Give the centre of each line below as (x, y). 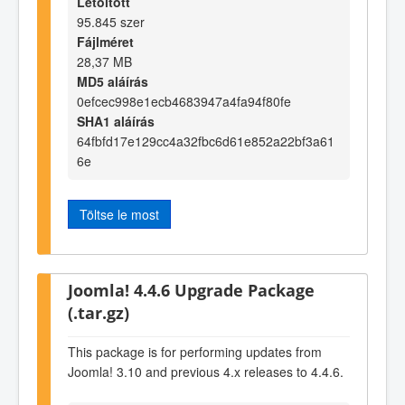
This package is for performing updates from (195, 352)
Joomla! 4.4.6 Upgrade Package (191, 289)
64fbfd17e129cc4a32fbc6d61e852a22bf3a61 (206, 141)
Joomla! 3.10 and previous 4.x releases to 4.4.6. (206, 372)
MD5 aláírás (113, 82)
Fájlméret (105, 42)
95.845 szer (111, 22)
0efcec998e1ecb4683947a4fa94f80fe (184, 102)
